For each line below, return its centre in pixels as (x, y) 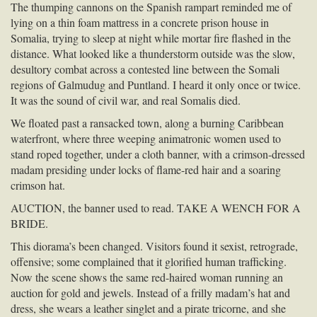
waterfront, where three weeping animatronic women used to (146, 138)
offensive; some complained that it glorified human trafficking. (149, 261)
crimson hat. (38, 185)
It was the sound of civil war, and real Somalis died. (126, 100)
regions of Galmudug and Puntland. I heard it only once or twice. (156, 84)
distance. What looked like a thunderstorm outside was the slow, (153, 53)
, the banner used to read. (120, 207)
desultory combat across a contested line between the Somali (145, 69)
